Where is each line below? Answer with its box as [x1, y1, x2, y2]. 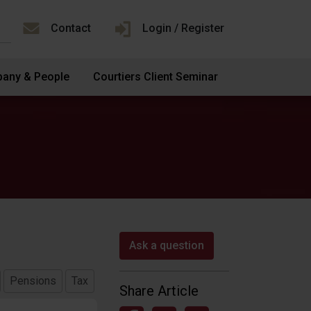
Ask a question [129, 239, 204, 252]
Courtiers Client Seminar [92, 70, 218, 83]
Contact [51, 22, 91, 35]
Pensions [10, 274, 56, 287]
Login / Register [142, 22, 224, 35]
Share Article [119, 283, 199, 299]
